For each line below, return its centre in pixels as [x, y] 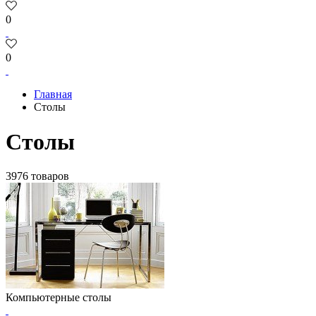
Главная [53, 95]
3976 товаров [37, 176]
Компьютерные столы [59, 298]
